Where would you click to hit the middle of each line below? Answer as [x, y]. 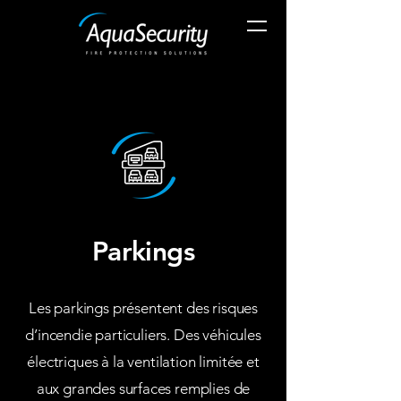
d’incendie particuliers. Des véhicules [143, 335]
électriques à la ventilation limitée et [143, 362]
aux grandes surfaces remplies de [143, 388]
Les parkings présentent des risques [143, 308]
